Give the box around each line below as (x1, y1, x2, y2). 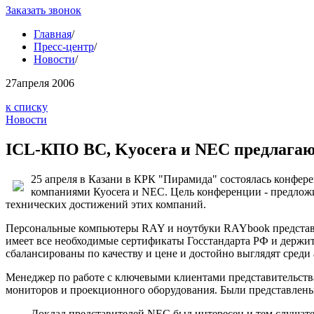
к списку (6, 101, 48, 114)
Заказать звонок (6, 4, 81, 17)
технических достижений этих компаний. (6, 198, 206, 211)
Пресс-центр (34, 41, 94, 53)
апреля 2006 (17, 77, 74, 90)
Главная (34, 28, 71, 41)
